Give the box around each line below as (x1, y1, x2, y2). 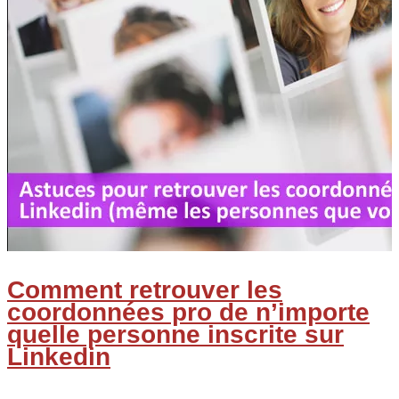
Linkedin (7, 342, 110, 370)
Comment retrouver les (7, 275, 282, 304)
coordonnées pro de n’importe (7, 297, 370, 326)
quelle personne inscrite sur (7, 320, 344, 348)
